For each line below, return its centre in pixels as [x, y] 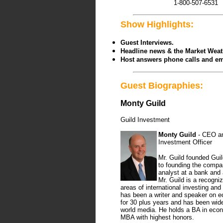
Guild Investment [145, 120]
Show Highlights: [157, 24]
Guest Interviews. [147, 43]
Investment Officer [185, 142]
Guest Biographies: [162, 86]
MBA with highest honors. [157, 217]
